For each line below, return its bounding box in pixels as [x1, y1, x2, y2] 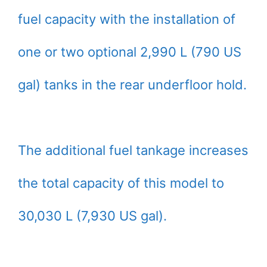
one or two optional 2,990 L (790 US [18, 44, 241, 60]
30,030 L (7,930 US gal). [18, 208, 167, 223]
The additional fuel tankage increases [18, 142, 249, 158]
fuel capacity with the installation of [18, 11, 235, 27]
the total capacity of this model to [18, 175, 224, 191]
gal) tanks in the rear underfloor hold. [18, 77, 247, 92]
